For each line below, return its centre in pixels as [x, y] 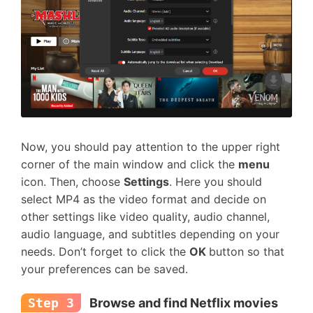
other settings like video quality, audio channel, [145, 217]
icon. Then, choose [72, 182]
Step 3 [51, 303]
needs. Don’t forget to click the [105, 252]
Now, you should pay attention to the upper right [151, 147]
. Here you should [216, 182]
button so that [247, 252]
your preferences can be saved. [104, 269]
